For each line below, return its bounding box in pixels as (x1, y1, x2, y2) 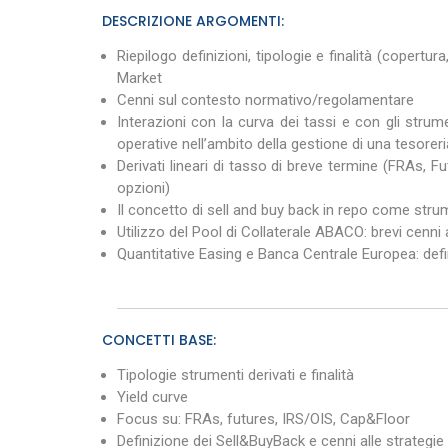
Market (117, 69, 162, 87)
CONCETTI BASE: (102, 330, 216, 350)
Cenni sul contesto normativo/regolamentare (117, 91, 414, 109)
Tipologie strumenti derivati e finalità (117, 366, 354, 384)
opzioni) (117, 179, 170, 197)
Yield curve (117, 388, 188, 406)
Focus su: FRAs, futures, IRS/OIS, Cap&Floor (117, 410, 410, 428)
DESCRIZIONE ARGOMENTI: (102, 11, 284, 31)
